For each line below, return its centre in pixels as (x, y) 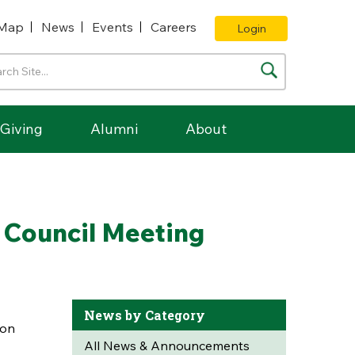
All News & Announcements (166, 345)
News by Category (144, 315)
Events (113, 27)
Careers (174, 27)
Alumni (114, 129)
